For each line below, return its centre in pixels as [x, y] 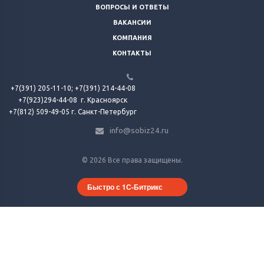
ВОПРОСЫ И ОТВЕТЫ [132, 7]
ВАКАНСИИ [132, 22]
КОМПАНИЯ [132, 38]
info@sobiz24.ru [139, 130]
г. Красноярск [104, 100]
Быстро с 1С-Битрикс [125, 187]
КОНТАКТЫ [132, 53]
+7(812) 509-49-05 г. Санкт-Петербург [73, 112]
